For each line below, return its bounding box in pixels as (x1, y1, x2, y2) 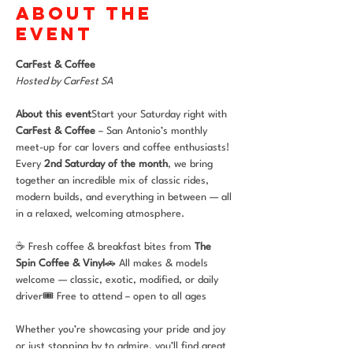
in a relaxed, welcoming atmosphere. (16, 209, 184, 219)
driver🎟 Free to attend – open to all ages (16, 292, 206, 302)
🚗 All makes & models (105, 258, 211, 269)
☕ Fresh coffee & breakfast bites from (16, 242, 195, 252)
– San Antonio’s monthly (95, 126, 210, 136)
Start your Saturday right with (91, 110, 230, 120)
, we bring (168, 159, 216, 169)
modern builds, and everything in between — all (16, 192, 235, 203)
